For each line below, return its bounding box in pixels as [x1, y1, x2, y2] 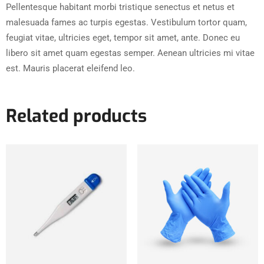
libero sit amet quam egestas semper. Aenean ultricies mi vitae [6, 48, 255, 59]
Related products [6, 104, 147, 128]
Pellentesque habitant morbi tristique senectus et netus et [6, 2, 235, 13]
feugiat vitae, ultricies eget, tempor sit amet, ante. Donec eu [6, 32, 240, 44]
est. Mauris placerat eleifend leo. [6, 63, 135, 74]
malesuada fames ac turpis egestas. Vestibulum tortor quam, [6, 17, 247, 28]
